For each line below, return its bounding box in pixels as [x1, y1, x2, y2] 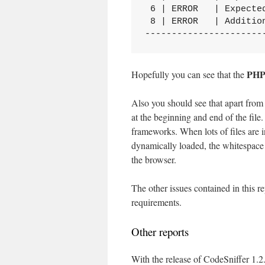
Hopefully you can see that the [131, 68, 247, 80]
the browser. [131, 153, 176, 166]
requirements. [131, 196, 182, 208]
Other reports [131, 224, 189, 239]
